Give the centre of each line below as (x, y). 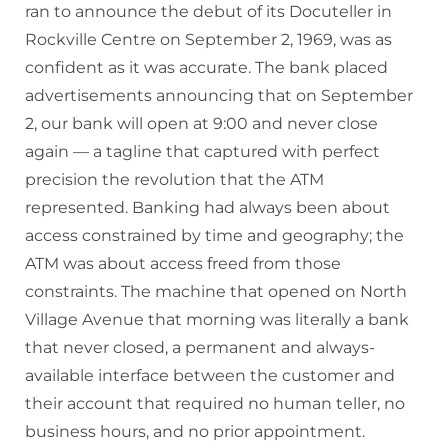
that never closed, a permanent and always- (200, 348)
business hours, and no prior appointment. (195, 432)
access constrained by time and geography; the (214, 236)
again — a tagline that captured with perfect (202, 152)
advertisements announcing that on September (219, 96)
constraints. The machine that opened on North (216, 292)
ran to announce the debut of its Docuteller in (208, 12)
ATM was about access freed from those (183, 264)
